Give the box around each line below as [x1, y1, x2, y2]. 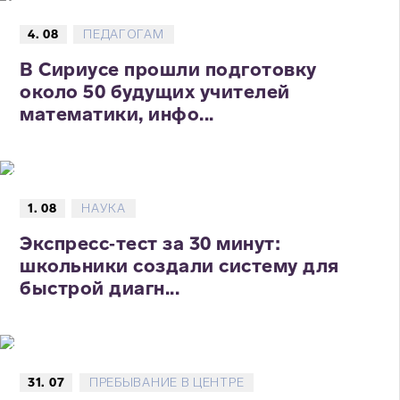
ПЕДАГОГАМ [83, 27, 164, 43]
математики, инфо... [20, 103, 214, 126]
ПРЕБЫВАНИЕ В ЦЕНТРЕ [88, 375, 245, 391]
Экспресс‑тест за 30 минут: [20, 232, 280, 255]
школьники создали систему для [20, 254, 339, 278]
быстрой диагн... [20, 277, 179, 300]
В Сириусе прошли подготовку [20, 58, 317, 81]
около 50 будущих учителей [20, 80, 290, 104]
